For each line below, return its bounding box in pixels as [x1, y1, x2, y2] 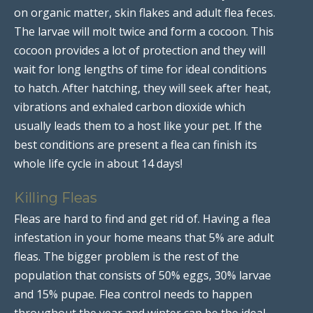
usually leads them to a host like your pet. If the [14, 117, 262, 133]
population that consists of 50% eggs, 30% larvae [14, 267, 271, 283]
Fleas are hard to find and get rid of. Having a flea [14, 210, 270, 226]
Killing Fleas [14, 189, 97, 206]
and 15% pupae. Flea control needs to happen [14, 286, 252, 302]
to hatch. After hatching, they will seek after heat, [14, 80, 271, 96]
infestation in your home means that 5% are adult [14, 229, 274, 245]
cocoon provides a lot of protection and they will [14, 42, 265, 58]
